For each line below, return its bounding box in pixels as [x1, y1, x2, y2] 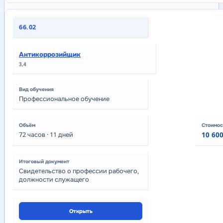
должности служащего [19, 175, 89, 184]
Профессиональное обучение [19, 95, 110, 103]
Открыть [69, 207, 93, 215]
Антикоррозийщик [19, 50, 81, 59]
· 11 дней [45, 130, 73, 139]
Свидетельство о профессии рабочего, [19, 167, 139, 175]
